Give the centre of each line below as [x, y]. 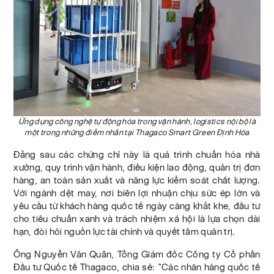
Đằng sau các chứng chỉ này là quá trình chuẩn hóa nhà [137, 155]
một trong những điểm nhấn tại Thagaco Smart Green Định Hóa [137, 133]
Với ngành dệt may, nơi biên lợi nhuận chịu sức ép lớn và [137, 193]
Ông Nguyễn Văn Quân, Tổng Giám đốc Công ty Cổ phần [137, 254]
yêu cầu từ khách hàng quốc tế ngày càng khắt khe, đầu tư [137, 206]
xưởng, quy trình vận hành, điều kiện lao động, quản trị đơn [137, 168]
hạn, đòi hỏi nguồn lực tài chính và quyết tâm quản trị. [124, 232]
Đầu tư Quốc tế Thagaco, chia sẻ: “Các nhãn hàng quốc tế [137, 267]
